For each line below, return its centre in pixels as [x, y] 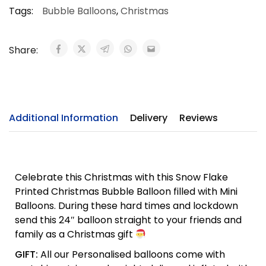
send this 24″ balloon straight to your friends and [128, 220]
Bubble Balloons [79, 11]
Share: [25, 50]
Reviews [199, 118]
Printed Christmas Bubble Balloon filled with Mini [126, 191]
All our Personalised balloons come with [132, 254]
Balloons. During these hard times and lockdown [126, 206]
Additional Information [64, 118]
